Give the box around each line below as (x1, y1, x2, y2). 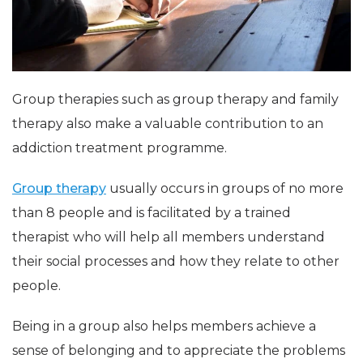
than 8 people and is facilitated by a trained (12, 205, 291, 221)
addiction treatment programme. (12, 140, 227, 156)
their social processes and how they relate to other (12, 254, 340, 270)
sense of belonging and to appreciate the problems (12, 343, 345, 359)
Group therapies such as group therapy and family (12, 92, 339, 108)
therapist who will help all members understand (12, 229, 325, 246)
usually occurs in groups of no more (106, 181, 344, 197)
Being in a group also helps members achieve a (12, 318, 316, 335)
